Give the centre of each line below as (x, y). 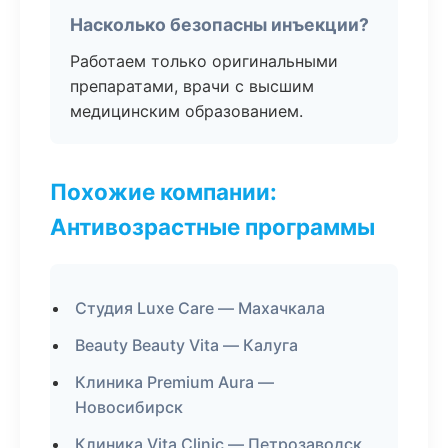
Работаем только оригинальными (204, 61)
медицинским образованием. (186, 111)
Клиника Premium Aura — (174, 382)
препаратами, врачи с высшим (192, 86)
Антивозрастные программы (212, 226)
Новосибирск (129, 407)
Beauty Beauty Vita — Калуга (186, 345)
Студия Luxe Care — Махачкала (200, 308)
